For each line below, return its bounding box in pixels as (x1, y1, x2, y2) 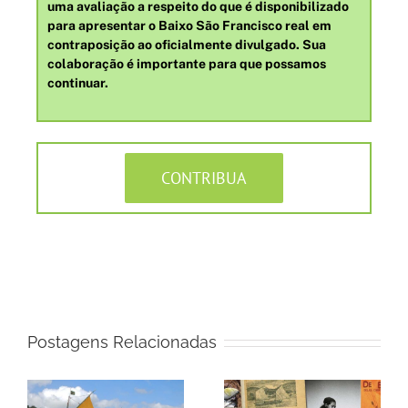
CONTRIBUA (161, 168, 247, 189)
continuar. (47, 76, 108, 91)
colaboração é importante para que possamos (47, 56, 326, 72)
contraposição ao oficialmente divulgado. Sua (47, 37, 326, 53)
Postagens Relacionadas (27, 332, 217, 352)
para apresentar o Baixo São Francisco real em (47, 18, 331, 34)
